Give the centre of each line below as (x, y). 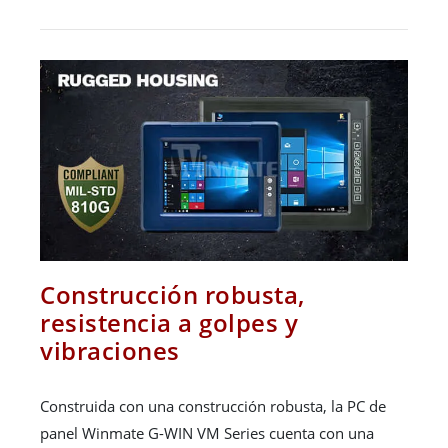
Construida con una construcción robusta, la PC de (213, 406)
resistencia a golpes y (169, 323)
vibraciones (110, 351)
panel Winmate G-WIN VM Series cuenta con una (207, 433)
